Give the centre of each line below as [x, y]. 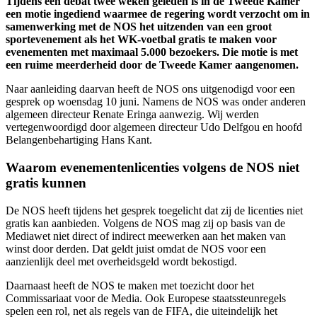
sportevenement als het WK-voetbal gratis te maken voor [141, 40]
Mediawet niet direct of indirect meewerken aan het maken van [146, 236]
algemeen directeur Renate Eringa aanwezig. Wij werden [132, 115]
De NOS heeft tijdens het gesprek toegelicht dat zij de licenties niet [154, 210]
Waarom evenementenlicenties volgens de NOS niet [152, 167]
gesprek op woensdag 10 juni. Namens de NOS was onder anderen [156, 102]
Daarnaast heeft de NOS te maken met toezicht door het [130, 285]
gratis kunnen [46, 183]
